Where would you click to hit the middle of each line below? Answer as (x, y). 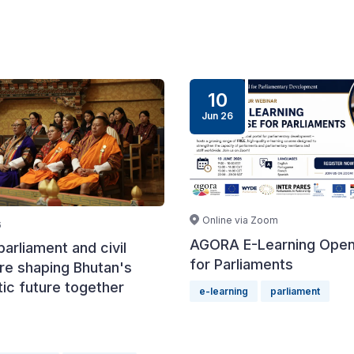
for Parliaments (241, 265)
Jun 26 (217, 116)
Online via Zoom (240, 220)
